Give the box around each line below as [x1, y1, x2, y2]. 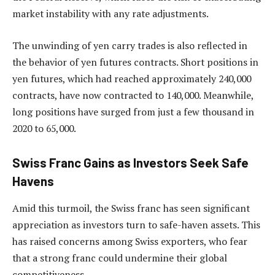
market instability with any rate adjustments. [12, 7, 209, 21]
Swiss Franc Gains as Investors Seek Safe [12, 155, 249, 171]
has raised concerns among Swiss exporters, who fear [12, 234, 247, 248]
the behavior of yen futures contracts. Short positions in [12, 55, 258, 69]
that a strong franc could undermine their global [12, 250, 227, 265]
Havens [12, 174, 54, 189]
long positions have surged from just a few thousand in [12, 104, 254, 118]
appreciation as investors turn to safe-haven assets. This [12, 217, 260, 231]
